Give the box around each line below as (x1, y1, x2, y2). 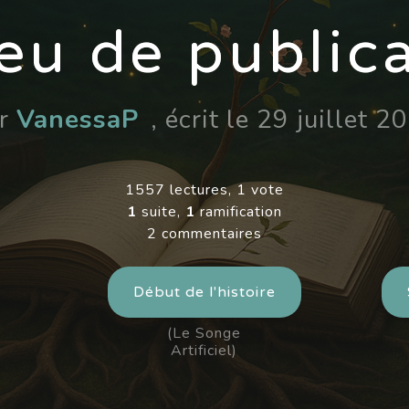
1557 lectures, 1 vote (125, 180, 284, 201)
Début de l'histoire (133, 283, 276, 302)
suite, (137, 202, 185, 223)
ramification (195, 202, 282, 223)
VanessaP (16, 102, 139, 138)
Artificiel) (171, 341, 238, 362)
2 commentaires (147, 224, 262, 245)
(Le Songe (167, 323, 242, 344)
